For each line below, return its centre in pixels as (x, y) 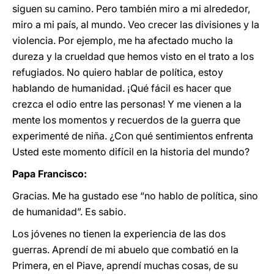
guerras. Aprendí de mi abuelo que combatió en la (125, 250)
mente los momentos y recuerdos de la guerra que (126, 120)
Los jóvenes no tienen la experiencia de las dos (119, 234)
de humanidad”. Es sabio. (69, 212)
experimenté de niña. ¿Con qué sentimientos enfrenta (133, 136)
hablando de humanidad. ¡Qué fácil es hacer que (122, 88)
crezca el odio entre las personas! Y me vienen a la (127, 104)
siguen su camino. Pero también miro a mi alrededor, (131, 9)
